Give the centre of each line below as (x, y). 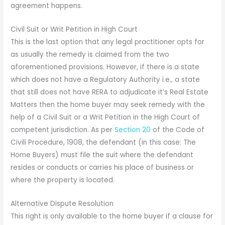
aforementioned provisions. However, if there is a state (105, 67)
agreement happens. (47, 6)
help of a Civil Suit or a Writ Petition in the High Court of (105, 118)
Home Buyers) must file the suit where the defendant (102, 155)
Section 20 (134, 130)
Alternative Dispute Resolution (62, 204)
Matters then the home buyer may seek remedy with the (108, 105)
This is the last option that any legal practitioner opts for (108, 42)
